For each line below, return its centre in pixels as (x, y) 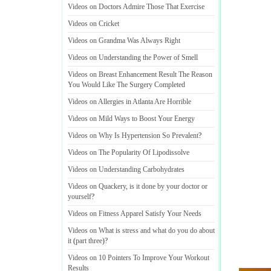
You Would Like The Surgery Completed (126, 85)
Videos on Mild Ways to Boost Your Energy (131, 119)
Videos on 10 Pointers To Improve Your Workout (139, 258)
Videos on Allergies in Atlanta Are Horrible (129, 102)
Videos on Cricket (93, 24)
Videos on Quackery (97, 186)
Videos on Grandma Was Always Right (124, 41)
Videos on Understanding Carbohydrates (126, 169)
